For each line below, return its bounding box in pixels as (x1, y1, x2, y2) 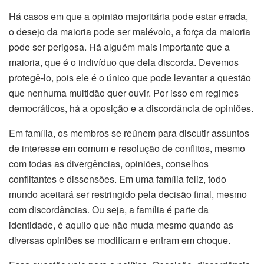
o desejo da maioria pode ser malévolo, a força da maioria (9, 24, 250, 38)
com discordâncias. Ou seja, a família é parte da (9, 202, 209, 216)
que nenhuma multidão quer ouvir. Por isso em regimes (9, 85, 239, 100)
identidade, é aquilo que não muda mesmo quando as (9, 217, 233, 232)
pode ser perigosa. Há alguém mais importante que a (9, 39, 230, 54)
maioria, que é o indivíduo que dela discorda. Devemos (9, 55, 239, 69)
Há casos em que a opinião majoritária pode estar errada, (9, 9, 248, 23)
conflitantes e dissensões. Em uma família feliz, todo (9, 171, 226, 186)
